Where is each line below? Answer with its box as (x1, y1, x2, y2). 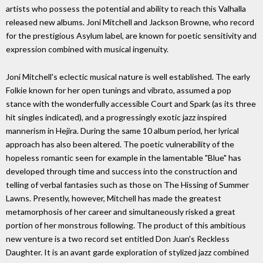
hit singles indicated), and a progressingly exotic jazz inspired (6, 112, 227, 123)
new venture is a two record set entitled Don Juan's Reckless (6, 234, 230, 244)
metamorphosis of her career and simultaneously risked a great (6, 207, 235, 217)
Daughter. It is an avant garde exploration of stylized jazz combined (6, 247, 249, 258)
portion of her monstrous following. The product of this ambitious (6, 220, 246, 231)
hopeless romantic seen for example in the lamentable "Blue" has (6, 153, 241, 163)
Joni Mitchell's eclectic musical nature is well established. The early (6, 72, 250, 82)
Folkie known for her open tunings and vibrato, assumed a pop (6, 85, 231, 96)
